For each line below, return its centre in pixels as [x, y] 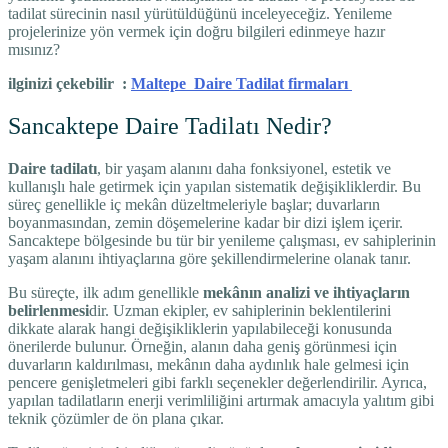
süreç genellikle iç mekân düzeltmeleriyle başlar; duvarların [194, 204]
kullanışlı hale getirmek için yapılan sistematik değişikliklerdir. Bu [214, 186]
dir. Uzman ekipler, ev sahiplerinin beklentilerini [240, 310]
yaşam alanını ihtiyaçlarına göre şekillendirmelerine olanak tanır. [209, 258]
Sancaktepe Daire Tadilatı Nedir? [170, 125]
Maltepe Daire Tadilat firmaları [241, 83]
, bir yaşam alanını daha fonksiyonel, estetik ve [244, 168]
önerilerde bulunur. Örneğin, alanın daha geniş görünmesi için [202, 346]
